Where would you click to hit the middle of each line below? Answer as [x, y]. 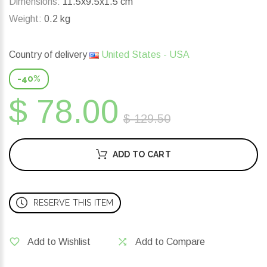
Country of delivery [49, 55]
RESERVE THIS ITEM [73, 203]
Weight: [25, 19]
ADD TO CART [142, 155]
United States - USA [144, 55]
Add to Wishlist [59, 242]
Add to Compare [170, 242]
